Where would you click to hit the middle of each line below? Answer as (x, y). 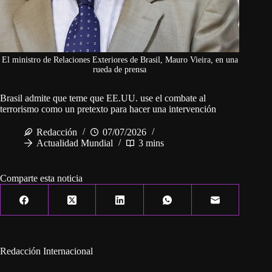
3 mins (151, 143)
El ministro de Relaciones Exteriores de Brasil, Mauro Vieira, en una (120, 60)
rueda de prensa (120, 70)
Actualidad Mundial (75, 143)
